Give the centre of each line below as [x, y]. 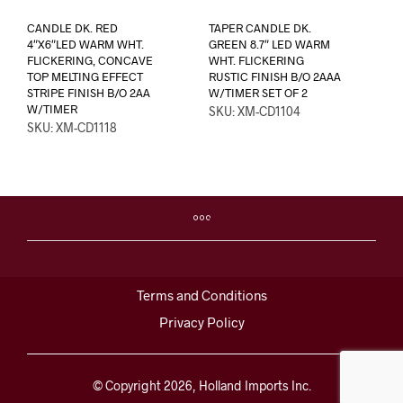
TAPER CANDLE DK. [260, 28]
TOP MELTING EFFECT [85, 77]
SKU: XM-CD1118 [72, 128]
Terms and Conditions [201, 295]
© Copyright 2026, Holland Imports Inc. [201, 385]
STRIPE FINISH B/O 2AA [89, 93]
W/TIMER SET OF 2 [258, 93]
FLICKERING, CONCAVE [90, 61]
